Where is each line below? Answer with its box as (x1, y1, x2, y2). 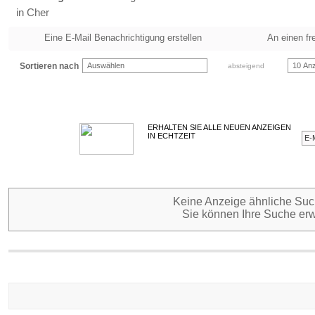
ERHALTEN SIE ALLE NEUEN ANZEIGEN (148, 123, 291, 131)
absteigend (228, 62, 264, 70)
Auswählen (87, 61, 124, 70)
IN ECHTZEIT (148, 131, 195, 140)
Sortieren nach (20, 61, 79, 71)
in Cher (16, 6, 49, 18)
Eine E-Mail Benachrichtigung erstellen (44, 32, 202, 43)
